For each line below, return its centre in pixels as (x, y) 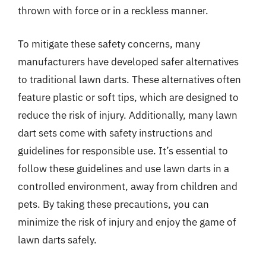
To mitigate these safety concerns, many (109, 44)
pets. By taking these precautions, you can (113, 204)
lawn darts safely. (57, 240)
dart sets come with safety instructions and (115, 133)
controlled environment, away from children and (128, 186)
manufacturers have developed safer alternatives (128, 61)
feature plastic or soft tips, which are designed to (128, 97)
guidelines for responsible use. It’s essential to (123, 151)
